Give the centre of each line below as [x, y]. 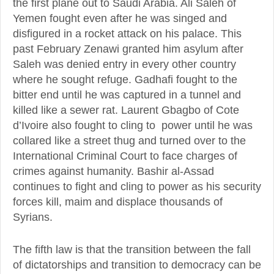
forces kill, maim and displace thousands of [118, 202]
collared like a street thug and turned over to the [129, 141]
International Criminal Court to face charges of [125, 156]
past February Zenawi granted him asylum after [128, 49]
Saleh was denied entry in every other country [124, 65]
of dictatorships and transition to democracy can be [137, 265]
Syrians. [33, 217]
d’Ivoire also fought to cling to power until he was [133, 126]
